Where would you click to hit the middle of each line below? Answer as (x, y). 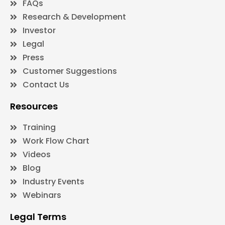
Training (39, 128)
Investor (39, 31)
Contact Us (46, 85)
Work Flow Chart (56, 141)
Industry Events (53, 182)
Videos (37, 155)
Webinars (42, 195)
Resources (34, 106)
